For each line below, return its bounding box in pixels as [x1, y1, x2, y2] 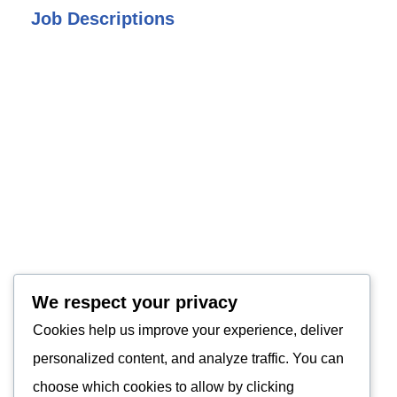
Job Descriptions [31, 8, 175, 28]
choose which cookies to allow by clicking [33, 378, 294, 394]
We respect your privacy [32, 292, 237, 312]
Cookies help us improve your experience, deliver [33, 322, 343, 338]
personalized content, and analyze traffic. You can [33, 350, 344, 366]
